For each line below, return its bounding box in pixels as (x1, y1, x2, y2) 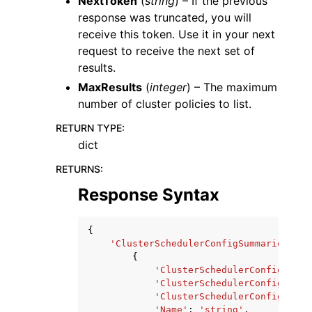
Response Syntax (78, 185, 219, 205)
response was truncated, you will (78, 10, 251, 24)
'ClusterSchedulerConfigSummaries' (110, 238, 294, 249)
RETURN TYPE (56, 122, 122, 134)
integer (150, 80, 187, 94)
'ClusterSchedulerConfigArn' (155, 265, 305, 275)
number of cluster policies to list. (78, 97, 251, 111)
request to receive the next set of (78, 44, 255, 58)
